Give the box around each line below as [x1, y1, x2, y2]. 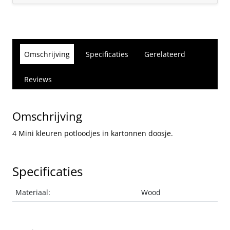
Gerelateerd [144, 49, 185, 60]
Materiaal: [15, 187, 51, 198]
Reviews [24, 74, 52, 85]
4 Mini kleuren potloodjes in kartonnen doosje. [12, 128, 173, 139]
